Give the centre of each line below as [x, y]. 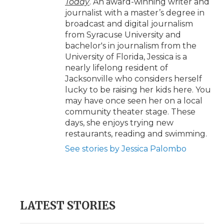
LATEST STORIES [68, 206]
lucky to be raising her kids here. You [138, 90]
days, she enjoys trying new [119, 123]
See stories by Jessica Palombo [126, 149]
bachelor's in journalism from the [131, 46]
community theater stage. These [130, 112]
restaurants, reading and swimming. [136, 134]
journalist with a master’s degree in [135, 13]
